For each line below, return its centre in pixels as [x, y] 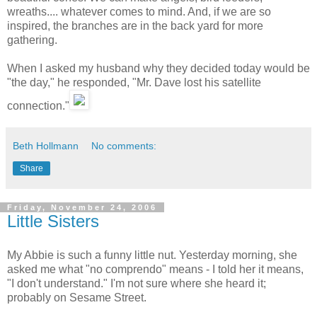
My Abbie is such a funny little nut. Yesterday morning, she [152, 255]
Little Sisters [53, 221]
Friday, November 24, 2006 [82, 207]
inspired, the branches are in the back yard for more [135, 25]
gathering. [32, 40]
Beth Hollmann [46, 145]
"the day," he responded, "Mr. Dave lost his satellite [134, 82]
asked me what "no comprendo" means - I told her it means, [155, 269]
